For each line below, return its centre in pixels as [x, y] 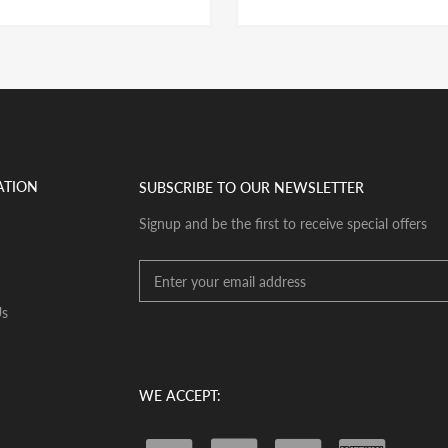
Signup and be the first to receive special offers [283, 224]
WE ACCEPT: [180, 396]
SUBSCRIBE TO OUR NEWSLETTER [251, 188]
